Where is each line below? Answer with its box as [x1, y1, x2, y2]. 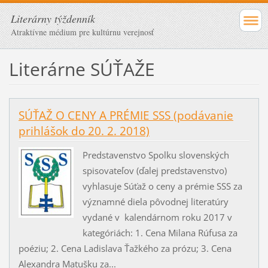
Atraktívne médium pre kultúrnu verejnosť [11, 26, 154, 38]
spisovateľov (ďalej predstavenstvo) [82, 165, 227, 177]
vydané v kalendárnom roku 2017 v [82, 211, 232, 224]
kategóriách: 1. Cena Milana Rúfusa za [82, 227, 237, 239]
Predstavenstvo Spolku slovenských [82, 149, 229, 162]
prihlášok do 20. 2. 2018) [18, 123, 150, 139]
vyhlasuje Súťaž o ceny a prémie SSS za [82, 180, 242, 193]
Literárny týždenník [11, 11, 95, 26]
